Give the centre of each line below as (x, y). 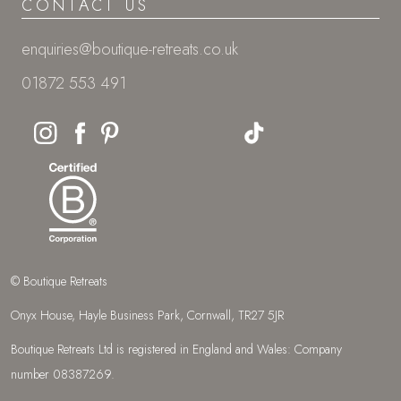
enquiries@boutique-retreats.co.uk (130, 49)
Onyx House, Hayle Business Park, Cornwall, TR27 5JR (147, 316)
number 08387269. (63, 375)
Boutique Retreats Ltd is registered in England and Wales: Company (176, 350)
